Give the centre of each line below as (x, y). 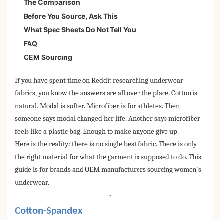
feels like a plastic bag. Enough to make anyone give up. (97, 132)
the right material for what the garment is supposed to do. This (108, 157)
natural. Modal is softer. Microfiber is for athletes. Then (97, 106)
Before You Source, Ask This (71, 16)
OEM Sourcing (48, 57)
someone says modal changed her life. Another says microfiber (108, 119)
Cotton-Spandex (49, 211)
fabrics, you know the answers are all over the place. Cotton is (106, 93)
